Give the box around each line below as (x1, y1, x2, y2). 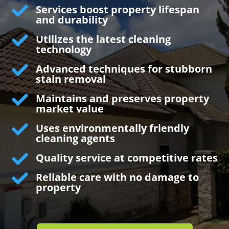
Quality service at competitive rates (35, 150, 218, 165)
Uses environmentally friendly (35, 121, 189, 135)
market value (35, 101, 104, 116)
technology (35, 42, 91, 56)
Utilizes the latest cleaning (35, 32, 171, 46)
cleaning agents (35, 131, 115, 145)
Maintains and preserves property (35, 91, 209, 105)
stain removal (35, 72, 106, 86)
